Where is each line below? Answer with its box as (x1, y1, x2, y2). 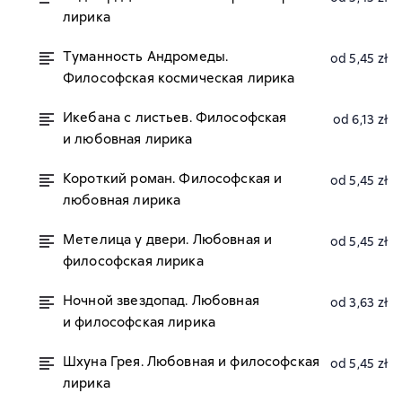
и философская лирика (63, 313, 215, 331)
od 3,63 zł (329, 294, 388, 310)
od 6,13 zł (332, 111, 388, 127)
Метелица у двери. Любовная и (63, 231, 273, 249)
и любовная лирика (63, 130, 193, 148)
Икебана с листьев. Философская (63, 109, 287, 127)
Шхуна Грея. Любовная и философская (63, 353, 320, 371)
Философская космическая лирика (63, 69, 295, 87)
